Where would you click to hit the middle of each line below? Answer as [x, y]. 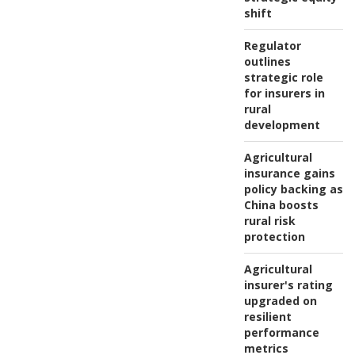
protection [274, 236]
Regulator [272, 45]
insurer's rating [288, 284]
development [282, 124]
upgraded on [280, 300]
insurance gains [289, 173]
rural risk [269, 220]
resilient [267, 316]
